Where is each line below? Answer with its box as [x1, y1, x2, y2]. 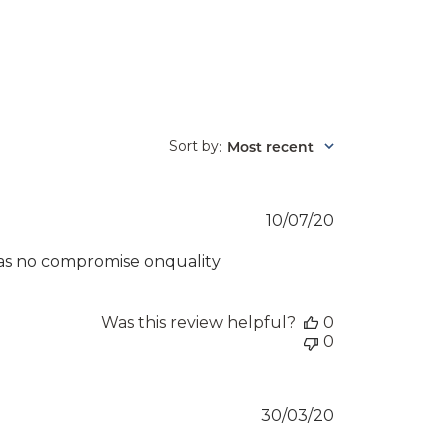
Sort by [169, 137, 219, 155]
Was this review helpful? [101, 313, 296, 332]
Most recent [227, 137, 314, 156]
